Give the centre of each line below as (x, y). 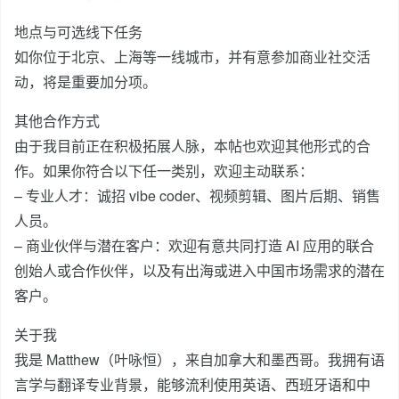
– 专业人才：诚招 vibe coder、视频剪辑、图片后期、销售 (197, 195)
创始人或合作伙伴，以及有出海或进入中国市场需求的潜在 (199, 270)
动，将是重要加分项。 (85, 81)
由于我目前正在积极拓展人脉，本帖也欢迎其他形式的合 (192, 146)
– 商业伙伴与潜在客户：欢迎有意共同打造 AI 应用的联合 (194, 245)
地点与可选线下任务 (78, 32)
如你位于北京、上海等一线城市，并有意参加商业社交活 (192, 57)
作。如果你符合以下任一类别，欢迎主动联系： (164, 171)
